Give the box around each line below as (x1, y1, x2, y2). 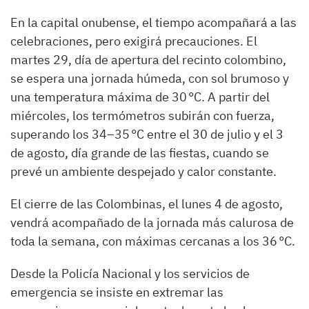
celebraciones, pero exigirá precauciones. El (10, 32, 257, 49)
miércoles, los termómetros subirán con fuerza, (10, 107, 275, 123)
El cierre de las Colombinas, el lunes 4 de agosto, (10, 195, 283, 212)
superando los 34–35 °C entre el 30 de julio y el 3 (10, 126, 283, 142)
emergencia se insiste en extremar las (10, 283, 223, 300)
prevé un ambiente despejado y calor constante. (10, 163, 277, 179)
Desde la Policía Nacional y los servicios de (10, 265, 250, 281)
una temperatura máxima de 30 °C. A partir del (10, 88, 270, 105)
